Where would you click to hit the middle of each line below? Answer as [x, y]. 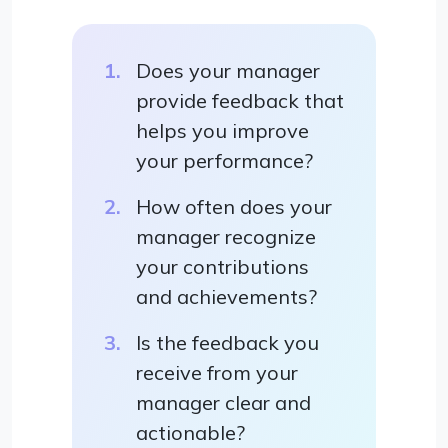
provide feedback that [240, 101]
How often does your [234, 207]
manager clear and [223, 403]
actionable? [190, 433]
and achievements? [226, 297]
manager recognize [226, 237]
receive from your [217, 373]
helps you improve [222, 131]
